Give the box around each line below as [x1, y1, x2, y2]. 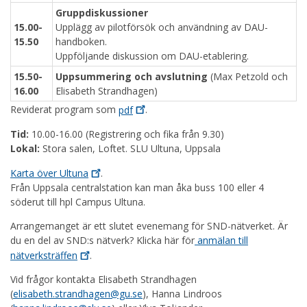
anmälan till [195, 233, 248, 247]
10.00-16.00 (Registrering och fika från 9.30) [29, 127, 224, 140]
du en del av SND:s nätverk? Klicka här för [10, 233, 195, 247]
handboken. [56, 35, 107, 49]
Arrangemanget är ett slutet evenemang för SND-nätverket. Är [10, 219, 288, 232]
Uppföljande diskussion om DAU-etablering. [56, 49, 249, 63]
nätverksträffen [10, 249, 77, 262]
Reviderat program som [10, 103, 119, 116]
